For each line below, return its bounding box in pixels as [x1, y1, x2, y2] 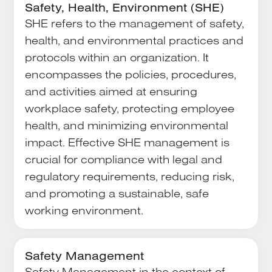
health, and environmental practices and [24, 32, 243, 47]
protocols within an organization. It [24, 49, 209, 64]
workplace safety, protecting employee [24, 100, 234, 115]
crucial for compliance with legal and [24, 151, 222, 166]
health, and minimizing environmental [24, 117, 228, 132]
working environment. [24, 202, 143, 217]
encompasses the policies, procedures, [24, 66, 236, 81]
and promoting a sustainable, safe [24, 185, 209, 200]
